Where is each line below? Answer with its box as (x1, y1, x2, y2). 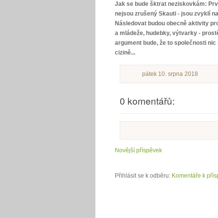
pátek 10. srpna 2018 (142, 71, 198, 77)
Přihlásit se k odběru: (115, 172, 172, 179)
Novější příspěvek (115, 147, 162, 154)
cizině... (115, 49, 135, 56)
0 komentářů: (120, 94, 175, 107)
